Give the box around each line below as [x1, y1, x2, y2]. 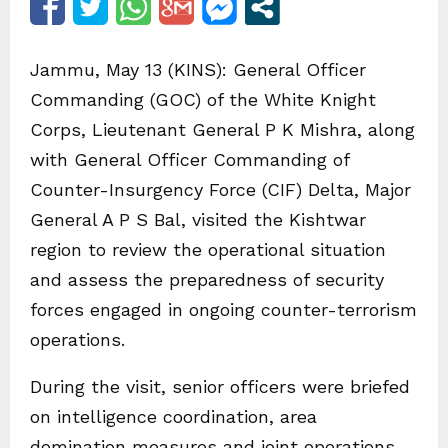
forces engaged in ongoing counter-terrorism [30, 299, 417, 320]
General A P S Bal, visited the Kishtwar [30, 209, 366, 230]
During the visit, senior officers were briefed [30, 376, 410, 397]
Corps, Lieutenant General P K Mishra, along [30, 119, 415, 140]
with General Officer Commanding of [30, 149, 349, 170]
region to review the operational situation [30, 239, 386, 260]
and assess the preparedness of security [30, 269, 384, 290]
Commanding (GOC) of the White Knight [30, 89, 376, 110]
